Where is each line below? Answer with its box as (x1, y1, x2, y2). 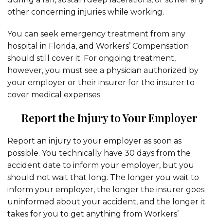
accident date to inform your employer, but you (7, 161, 194, 170)
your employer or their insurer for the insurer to (7, 78, 195, 87)
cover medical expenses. (7, 90, 102, 99)
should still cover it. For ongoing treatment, (7, 54, 176, 63)
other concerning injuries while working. (7, 7, 164, 17)
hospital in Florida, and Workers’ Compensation (7, 41, 189, 51)
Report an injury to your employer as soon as (7, 136, 182, 145)
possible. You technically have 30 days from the (7, 148, 191, 158)
